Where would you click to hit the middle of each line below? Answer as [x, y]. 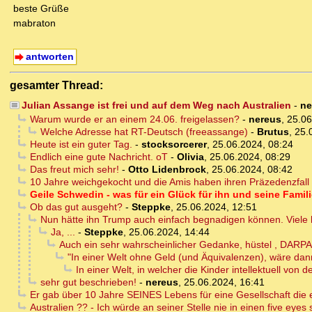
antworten [49, 57]
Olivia [190, 157]
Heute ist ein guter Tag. [81, 145]
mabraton [34, 23]
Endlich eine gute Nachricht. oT [99, 157]
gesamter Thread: [56, 85]
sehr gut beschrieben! [88, 282]
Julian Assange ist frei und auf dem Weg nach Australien [156, 106]
